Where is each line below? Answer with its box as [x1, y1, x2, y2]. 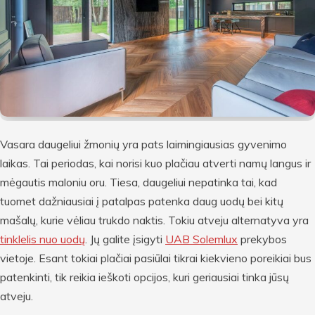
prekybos [238, 231, 287, 246]
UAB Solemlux [165, 231, 238, 246]
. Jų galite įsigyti [85, 231, 165, 246]
